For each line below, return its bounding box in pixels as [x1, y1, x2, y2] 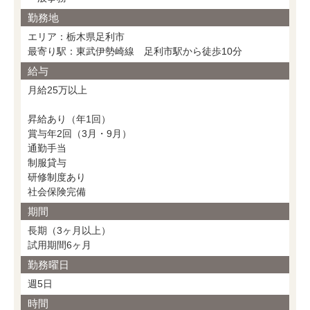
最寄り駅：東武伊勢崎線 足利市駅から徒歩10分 [28, 45, 242, 57]
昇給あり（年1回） [28, 113, 111, 125]
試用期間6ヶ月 [28, 239, 91, 250]
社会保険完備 [28, 185, 86, 197]
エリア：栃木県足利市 [28, 30, 125, 42]
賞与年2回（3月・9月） [28, 127, 131, 139]
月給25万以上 [28, 84, 87, 95]
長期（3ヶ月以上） [28, 224, 111, 236]
